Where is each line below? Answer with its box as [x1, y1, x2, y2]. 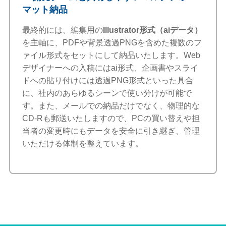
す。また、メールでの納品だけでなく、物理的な [22, 101, 200, 110]
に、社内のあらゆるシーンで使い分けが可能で [22, 88, 192, 97]
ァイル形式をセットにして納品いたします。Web [22, 50, 201, 60]
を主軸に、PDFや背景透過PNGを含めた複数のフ [22, 38, 202, 47]
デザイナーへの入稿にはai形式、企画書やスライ [22, 63, 199, 72]
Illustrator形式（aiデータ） [103, 25, 203, 34]
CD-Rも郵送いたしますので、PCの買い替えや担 [22, 114, 200, 123]
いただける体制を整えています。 [22, 139, 144, 148]
